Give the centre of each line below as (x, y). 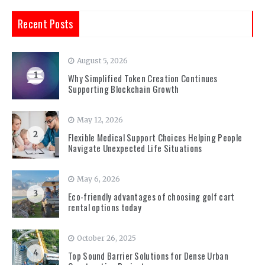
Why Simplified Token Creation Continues (143, 78)
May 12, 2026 (100, 119)
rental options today (105, 207)
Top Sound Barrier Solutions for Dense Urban (148, 255)
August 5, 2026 (102, 60)
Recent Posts (46, 23)
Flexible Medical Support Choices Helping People (155, 137)
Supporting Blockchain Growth (124, 88)
